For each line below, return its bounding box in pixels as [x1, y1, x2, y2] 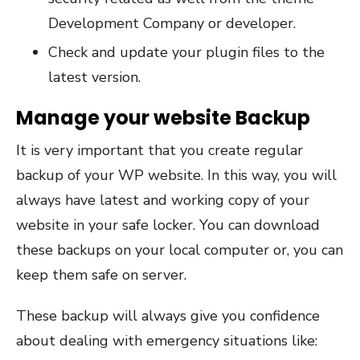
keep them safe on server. [16, 264, 186, 284]
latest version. [48, 67, 141, 87]
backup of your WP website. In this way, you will [16, 165, 337, 185]
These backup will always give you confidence [16, 305, 320, 325]
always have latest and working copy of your [16, 190, 309, 210]
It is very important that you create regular [16, 140, 303, 160]
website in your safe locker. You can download [16, 215, 320, 235]
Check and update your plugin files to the [48, 42, 325, 62]
